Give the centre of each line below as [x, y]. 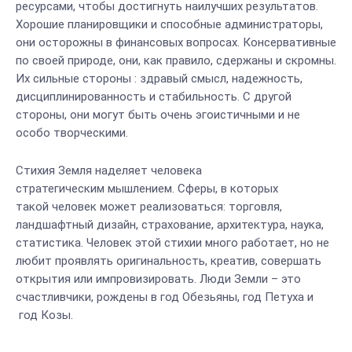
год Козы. [44, 315]
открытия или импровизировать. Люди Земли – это [158, 279]
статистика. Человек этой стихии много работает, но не [172, 243]
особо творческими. [72, 133]
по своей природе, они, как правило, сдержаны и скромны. [176, 60]
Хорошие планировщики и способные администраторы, [169, 24]
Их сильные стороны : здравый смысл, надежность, [159, 79]
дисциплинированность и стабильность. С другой [154, 97]
